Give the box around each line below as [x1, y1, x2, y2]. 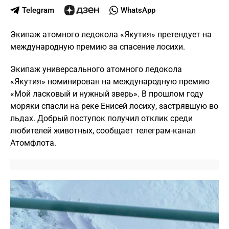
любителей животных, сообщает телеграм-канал [10, 126, 196, 135]
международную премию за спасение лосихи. [10, 42, 185, 52]
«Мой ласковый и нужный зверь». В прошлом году [10, 89, 203, 99]
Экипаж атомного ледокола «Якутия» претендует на [10, 30, 212, 39]
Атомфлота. [10, 138, 56, 148]
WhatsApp [121, 6, 156, 15]
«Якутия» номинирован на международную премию [10, 77, 210, 86]
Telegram [21, 6, 54, 15]
